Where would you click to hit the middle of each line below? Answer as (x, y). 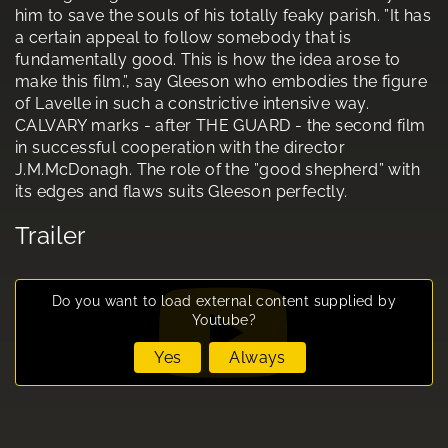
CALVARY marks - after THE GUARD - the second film (220, 126)
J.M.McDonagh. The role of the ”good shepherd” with (217, 170)
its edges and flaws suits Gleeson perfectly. (181, 192)
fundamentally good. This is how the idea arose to (208, 60)
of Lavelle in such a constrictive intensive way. (192, 104)
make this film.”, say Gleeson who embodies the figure (221, 82)
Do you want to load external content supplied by (224, 301)
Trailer (50, 236)
